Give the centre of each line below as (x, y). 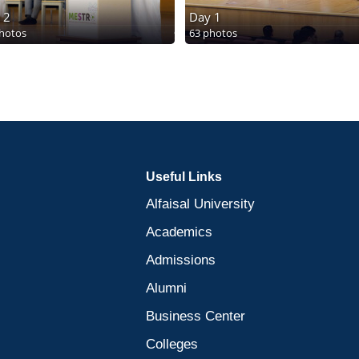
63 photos (213, 33)
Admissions (181, 260)
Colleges (172, 344)
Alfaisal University (200, 204)
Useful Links (184, 177)
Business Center (196, 316)
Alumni (166, 288)
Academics (179, 232)
